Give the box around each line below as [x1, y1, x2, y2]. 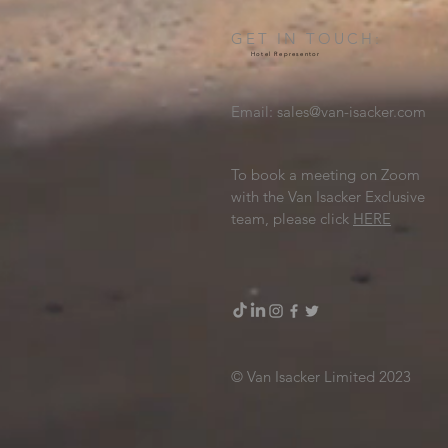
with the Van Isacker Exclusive [231, 186, 425, 206]
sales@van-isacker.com [277, 101, 426, 121]
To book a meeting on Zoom [231, 164, 420, 184]
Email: [231, 101, 277, 121]
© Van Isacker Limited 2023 [231, 366, 411, 386]
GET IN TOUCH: [231, 28, 382, 48]
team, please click [231, 208, 353, 228]
